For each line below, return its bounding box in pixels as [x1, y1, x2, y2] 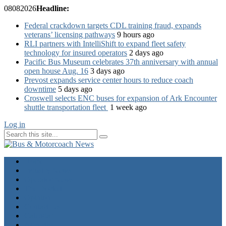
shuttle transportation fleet [24, 103, 108, 111]
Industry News [24, 166, 71, 175]
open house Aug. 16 [24, 67, 88, 75]
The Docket [24, 184, 62, 193]
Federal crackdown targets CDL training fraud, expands [24, 21, 201, 30]
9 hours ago [115, 30, 154, 39]
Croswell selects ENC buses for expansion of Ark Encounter [24, 94, 217, 102]
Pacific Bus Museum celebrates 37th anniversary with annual [24, 58, 218, 66]
